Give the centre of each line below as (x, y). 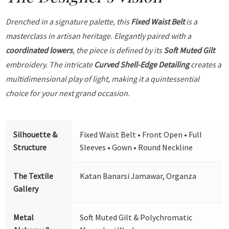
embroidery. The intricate (50, 64)
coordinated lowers (39, 50)
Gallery (26, 188)
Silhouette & (36, 134)
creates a (205, 64)
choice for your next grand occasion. (68, 93)
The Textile (33, 176)
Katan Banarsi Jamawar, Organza (138, 176)
